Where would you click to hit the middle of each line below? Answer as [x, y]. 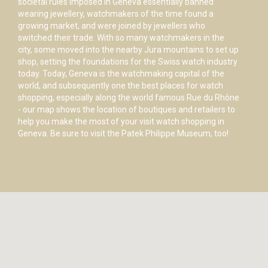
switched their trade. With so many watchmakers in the [121, 38]
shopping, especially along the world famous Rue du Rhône [129, 98]
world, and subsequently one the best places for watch [121, 86]
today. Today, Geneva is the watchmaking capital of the [121, 74]
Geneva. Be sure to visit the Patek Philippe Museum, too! [123, 134]
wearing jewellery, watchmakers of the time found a [116, 14]
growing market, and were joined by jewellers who [112, 26]
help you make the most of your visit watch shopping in [121, 122]
